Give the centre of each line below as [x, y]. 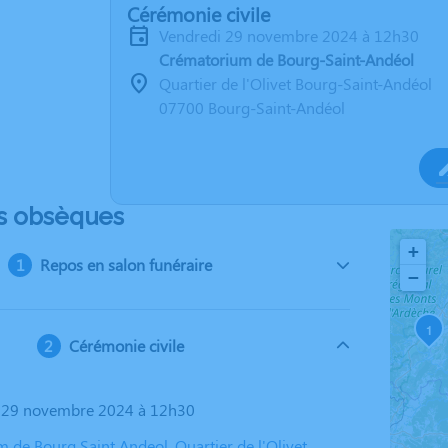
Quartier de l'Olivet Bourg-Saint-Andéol [295, 83]
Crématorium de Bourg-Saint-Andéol [286, 59]
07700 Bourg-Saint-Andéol [252, 107]
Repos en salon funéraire [126, 264]
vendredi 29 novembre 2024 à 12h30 [293, 35]
